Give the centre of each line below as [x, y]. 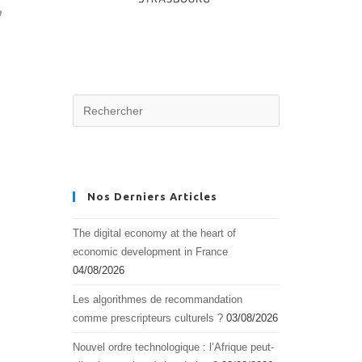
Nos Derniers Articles [152, 196]
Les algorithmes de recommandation [158, 299]
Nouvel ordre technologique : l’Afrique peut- [173, 347]
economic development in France [150, 252]
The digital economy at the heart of [154, 233]
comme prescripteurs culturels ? [148, 318]
